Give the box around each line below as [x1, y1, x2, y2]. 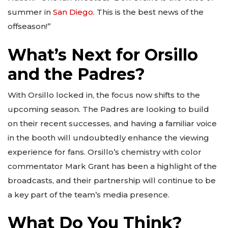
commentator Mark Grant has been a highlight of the [8, 161, 217, 171]
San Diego [53, 7, 93, 17]
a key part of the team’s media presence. [8, 189, 169, 199]
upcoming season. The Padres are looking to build [8, 104, 209, 114]
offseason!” [8, 21, 51, 32]
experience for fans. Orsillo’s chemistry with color [8, 147, 202, 157]
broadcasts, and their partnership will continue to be [8, 175, 216, 185]
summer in [8, 7, 53, 17]
